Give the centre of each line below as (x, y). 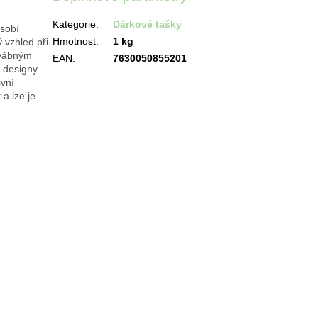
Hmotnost (75, 41)
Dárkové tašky (148, 24)
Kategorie (75, 24)
